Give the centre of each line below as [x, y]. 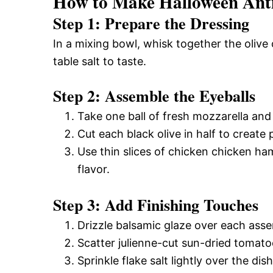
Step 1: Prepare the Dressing [151, 23]
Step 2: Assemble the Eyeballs [154, 95]
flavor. [94, 169]
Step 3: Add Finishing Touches [156, 204]
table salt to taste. [100, 61]
